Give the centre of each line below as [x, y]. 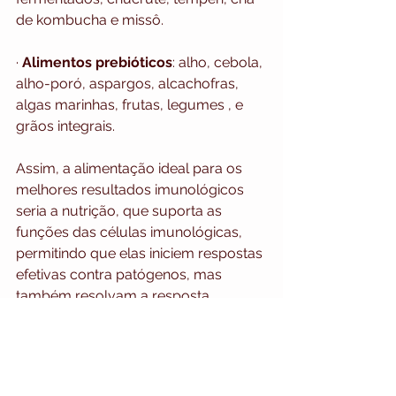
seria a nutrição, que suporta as [121, 211]
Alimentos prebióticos [97, 63]
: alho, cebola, [219, 63]
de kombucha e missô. [90, 20]
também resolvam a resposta [114, 296]
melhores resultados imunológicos [132, 190]
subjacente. [53, 360]
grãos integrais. [65, 126]
